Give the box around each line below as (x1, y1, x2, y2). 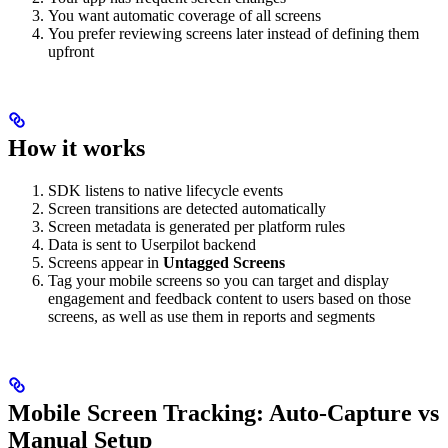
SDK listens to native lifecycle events (48, 181, 283, 199)
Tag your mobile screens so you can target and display (48, 271, 389, 289)
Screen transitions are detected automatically (48, 199, 326, 217)
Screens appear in (48, 253, 163, 271)
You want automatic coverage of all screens (48, 7, 321, 25)
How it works (8, 135, 145, 162)
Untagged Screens (163, 253, 285, 271)
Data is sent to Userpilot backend (48, 235, 256, 253)
